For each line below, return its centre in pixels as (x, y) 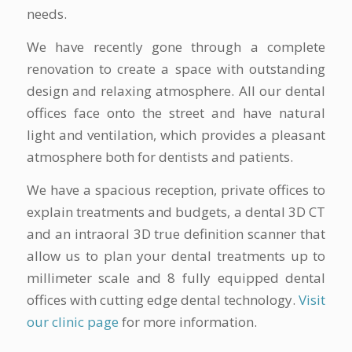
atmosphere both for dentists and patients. (159, 157)
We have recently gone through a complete (176, 47)
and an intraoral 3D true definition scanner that (176, 234)
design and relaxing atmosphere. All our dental (176, 91)
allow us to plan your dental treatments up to (176, 256)
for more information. (187, 322)
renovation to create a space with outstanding (176, 69)
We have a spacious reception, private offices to (176, 190)
